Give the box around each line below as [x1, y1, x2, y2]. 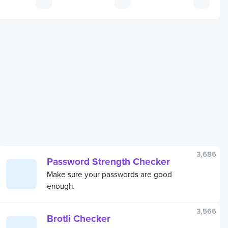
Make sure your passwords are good [47, 168, 172, 180]
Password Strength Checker [47, 154, 170, 168]
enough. [47, 180, 75, 191]
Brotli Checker [47, 211, 110, 225]
